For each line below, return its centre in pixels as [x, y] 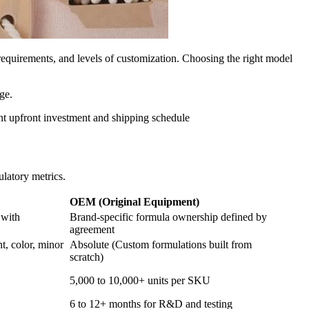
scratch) [87, 257]
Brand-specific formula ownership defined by [168, 217]
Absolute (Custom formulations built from [161, 244]
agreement [92, 229]
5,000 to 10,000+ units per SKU [140, 280]
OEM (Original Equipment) [134, 201]
